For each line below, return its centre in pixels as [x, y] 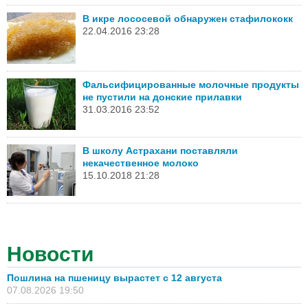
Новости [50, 254]
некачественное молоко [141, 163]
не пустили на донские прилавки [162, 97]
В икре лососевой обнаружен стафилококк [188, 19]
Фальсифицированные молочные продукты [191, 85]
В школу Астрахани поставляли [160, 151]
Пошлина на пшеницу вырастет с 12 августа [114, 278]
